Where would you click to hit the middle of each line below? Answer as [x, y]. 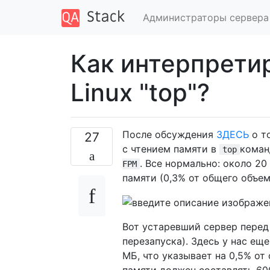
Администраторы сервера [206, 17]
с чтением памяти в [171, 149]
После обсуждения [169, 134]
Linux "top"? [140, 92]
